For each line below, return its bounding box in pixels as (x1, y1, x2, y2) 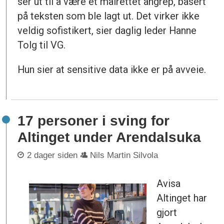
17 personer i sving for (17, 113, 170, 129)
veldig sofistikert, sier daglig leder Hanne (17, 24, 197, 36)
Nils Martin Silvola (90, 150, 158, 160)
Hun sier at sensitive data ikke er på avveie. (17, 63, 206, 75)
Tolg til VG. (17, 38, 66, 51)
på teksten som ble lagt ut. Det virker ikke (17, 9, 200, 22)
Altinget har (156, 191, 207, 204)
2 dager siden (26, 150, 77, 160)
